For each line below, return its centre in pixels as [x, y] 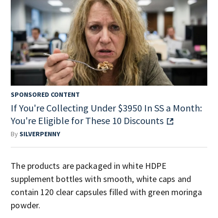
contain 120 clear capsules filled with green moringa [107, 192]
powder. [26, 205]
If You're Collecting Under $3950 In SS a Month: [107, 108]
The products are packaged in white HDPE [89, 165]
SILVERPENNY [40, 134]
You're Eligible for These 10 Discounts [87, 120]
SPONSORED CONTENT [45, 94]
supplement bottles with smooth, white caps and [101, 179]
